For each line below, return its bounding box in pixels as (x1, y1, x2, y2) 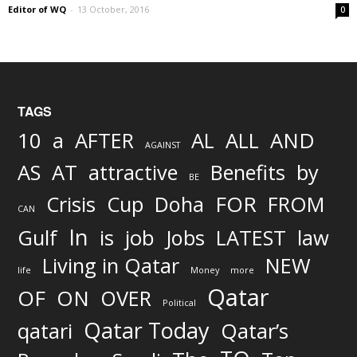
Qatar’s (221, 317, 288, 346)
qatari (18, 317, 73, 346)
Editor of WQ (8, 3, 66, 16)
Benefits (210, 159, 285, 186)
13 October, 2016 (77, 3, 149, 16)
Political (163, 296, 196, 309)
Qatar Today (84, 316, 210, 346)
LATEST (216, 224, 286, 252)
